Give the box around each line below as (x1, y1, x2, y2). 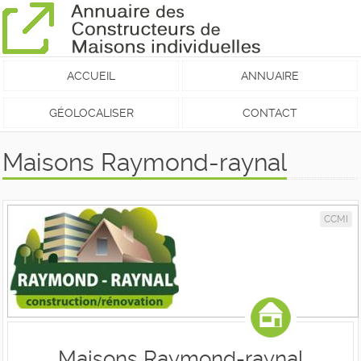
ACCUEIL (67, 69, 116, 82)
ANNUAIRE (240, 69, 299, 82)
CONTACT (242, 106, 297, 119)
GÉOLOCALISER (48, 106, 134, 119)
